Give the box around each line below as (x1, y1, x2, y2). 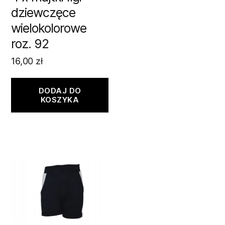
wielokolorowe (11, 21, 86, 36)
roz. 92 (11, 36, 49, 52)
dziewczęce (11, 5, 75, 21)
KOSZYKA (40, 94, 79, 104)
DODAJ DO (38, 85, 81, 95)
